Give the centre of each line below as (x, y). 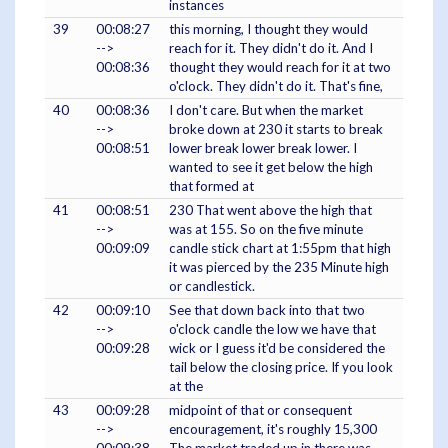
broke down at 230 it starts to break (276, 129)
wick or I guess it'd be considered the (277, 348)
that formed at (211, 186)
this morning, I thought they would (268, 29)
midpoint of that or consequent (260, 410)
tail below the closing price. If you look (281, 367)
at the (186, 386)
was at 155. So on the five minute (266, 229)
